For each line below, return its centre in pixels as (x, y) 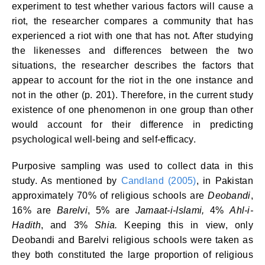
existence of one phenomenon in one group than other (132, 110)
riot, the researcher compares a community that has (132, 21)
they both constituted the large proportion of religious (132, 255)
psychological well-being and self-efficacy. (104, 139)
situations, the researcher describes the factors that (132, 65)
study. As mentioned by (67, 181)
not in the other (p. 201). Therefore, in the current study (132, 95)
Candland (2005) (159, 181)
